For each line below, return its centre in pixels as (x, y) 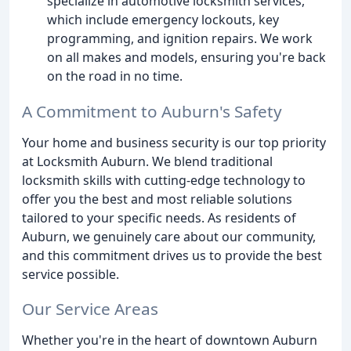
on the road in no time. (115, 76)
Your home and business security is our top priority (174, 142)
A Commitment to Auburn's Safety (152, 111)
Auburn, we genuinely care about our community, (169, 236)
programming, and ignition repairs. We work (180, 38)
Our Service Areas (90, 309)
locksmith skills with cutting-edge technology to (164, 180)
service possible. (71, 274)
